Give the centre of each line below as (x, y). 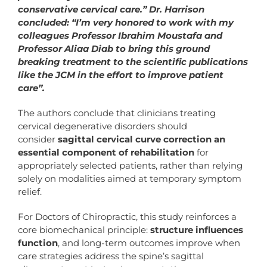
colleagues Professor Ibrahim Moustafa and (120, 35)
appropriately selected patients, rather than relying (130, 165)
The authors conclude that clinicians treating (117, 113)
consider (38, 139)
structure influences (196, 229)
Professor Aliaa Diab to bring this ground (114, 48)
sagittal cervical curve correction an (141, 139)
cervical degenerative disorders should (102, 126)
